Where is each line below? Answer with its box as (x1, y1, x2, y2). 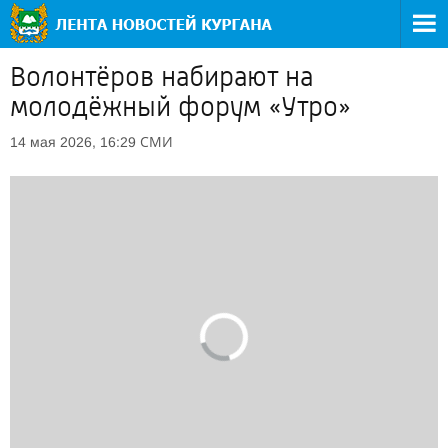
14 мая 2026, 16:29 (10, 134, 136, 150)
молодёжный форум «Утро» (10, 91, 351, 123)
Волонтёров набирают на (10, 61, 313, 93)
